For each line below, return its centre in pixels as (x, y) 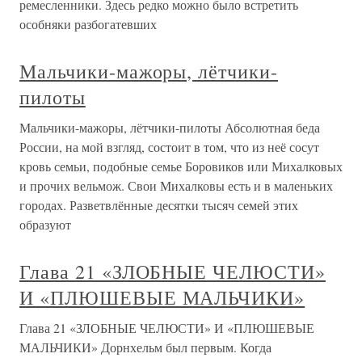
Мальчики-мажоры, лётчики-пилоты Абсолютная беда (170, 128)
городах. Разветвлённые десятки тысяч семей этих (159, 205)
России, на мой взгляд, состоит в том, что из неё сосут (169, 147)
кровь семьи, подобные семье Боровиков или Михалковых (181, 166)
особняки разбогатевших (88, 24)
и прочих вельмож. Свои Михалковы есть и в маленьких (176, 186)
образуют (45, 225)
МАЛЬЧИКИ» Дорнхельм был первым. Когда (145, 347)
